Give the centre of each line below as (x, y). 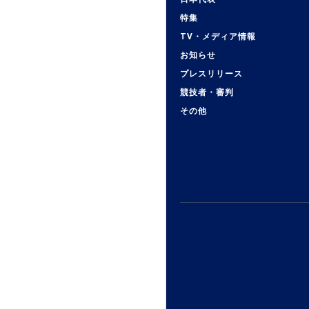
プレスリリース (211, 74)
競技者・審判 (207, 93)
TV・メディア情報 (218, 37)
